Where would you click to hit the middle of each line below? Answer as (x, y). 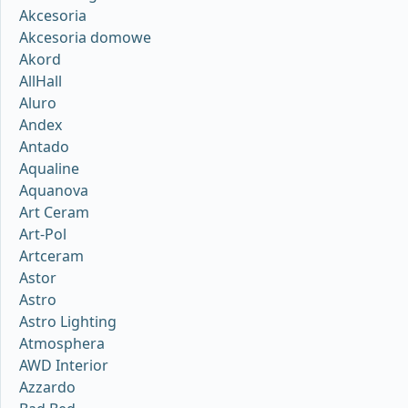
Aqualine (49, 168)
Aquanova (54, 190)
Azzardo (47, 387)
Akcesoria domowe (85, 37)
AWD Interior (64, 365)
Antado (44, 146)
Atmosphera (62, 343)
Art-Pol (43, 234)
